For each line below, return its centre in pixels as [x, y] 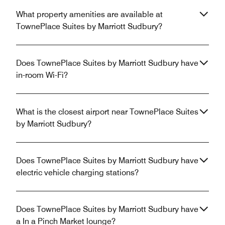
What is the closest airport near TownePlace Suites [107, 111]
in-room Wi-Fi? [42, 75]
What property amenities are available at [89, 14]
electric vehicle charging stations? [77, 172]
